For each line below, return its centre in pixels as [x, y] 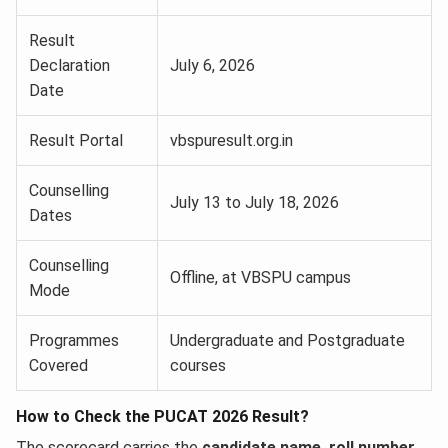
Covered [58, 366]
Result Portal [76, 141]
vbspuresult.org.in [231, 141]
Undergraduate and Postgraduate [287, 341]
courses [198, 366]
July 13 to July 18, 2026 [254, 203]
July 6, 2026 [212, 66]
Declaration [69, 66]
